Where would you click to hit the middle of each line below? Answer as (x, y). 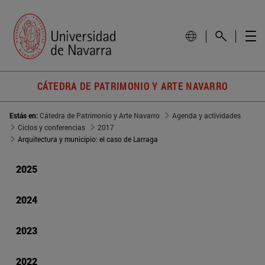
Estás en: (25, 116)
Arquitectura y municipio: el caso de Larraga (88, 139)
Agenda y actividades (206, 116)
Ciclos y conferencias (51, 127)
